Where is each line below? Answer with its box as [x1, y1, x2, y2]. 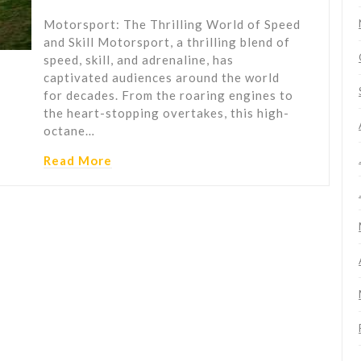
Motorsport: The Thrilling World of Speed [44, 17, 301, 32]
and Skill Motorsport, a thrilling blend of [44, 35, 290, 50]
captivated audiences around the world [44, 70, 280, 85]
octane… [44, 123, 95, 139]
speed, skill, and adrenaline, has [44, 52, 234, 68]
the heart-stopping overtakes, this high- [44, 106, 289, 121]
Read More [44, 153, 112, 168]
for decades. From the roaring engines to [44, 88, 293, 103]
